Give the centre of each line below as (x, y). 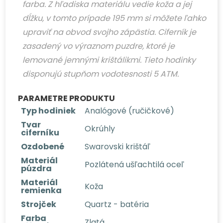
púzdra (37, 168)
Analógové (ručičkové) (130, 111)
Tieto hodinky (170, 60)
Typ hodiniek (49, 111)
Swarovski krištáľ (118, 146)
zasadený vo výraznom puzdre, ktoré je (99, 46)
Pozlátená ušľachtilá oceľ (135, 164)
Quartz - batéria (117, 204)
